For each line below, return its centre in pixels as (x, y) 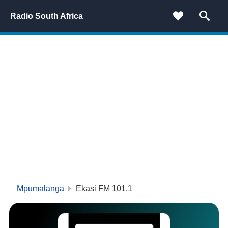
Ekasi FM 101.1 (104, 189)
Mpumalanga (40, 189)
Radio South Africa (47, 16)
